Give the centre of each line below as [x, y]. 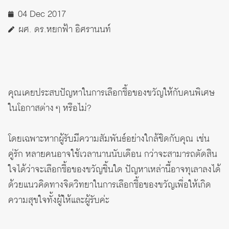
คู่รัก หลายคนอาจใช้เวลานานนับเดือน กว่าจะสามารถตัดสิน [113, 154]
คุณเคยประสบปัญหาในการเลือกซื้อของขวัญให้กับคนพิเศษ [111, 93]
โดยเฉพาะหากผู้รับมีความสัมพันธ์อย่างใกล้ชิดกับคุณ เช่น [109, 139]
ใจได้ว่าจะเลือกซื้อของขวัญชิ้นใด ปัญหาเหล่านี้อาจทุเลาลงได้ [114, 169]
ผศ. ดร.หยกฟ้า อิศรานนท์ [65, 29]
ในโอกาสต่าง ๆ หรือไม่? [50, 108]
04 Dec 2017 [42, 14]
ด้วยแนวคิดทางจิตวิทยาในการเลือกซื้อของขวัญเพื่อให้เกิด [110, 185]
